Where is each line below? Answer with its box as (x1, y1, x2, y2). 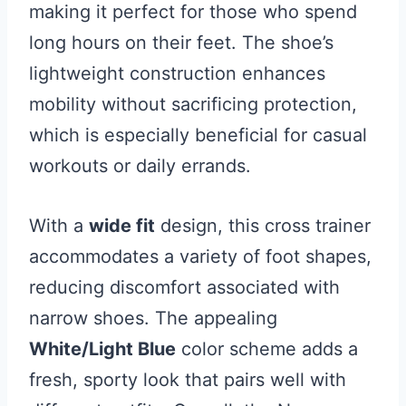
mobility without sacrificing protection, (29, 92, 357, 115)
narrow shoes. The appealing (29, 306, 277, 329)
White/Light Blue (29, 337, 176, 360)
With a (29, 214, 89, 237)
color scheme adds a (176, 337, 358, 360)
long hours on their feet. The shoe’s (29, 31, 333, 53)
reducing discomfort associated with (29, 275, 340, 298)
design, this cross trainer (155, 214, 371, 237)
